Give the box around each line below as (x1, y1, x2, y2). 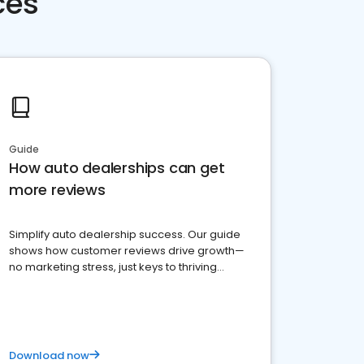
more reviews (9, 180, 106, 200)
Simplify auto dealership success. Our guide (9, 227, 240, 242)
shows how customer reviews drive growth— (9, 243, 245, 258)
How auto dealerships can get (9, 158, 225, 178)
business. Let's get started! (9, 275, 148, 291)
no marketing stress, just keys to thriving (9, 259, 217, 275)
